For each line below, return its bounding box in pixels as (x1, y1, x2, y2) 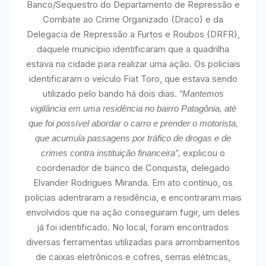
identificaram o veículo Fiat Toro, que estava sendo (28, 73, 237, 84)
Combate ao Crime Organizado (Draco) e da (43, 14, 223, 25)
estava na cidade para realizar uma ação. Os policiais (26, 58, 240, 69)
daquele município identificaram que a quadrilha (37, 43, 229, 55)
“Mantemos (176, 88, 224, 99)
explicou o (180, 147, 225, 159)
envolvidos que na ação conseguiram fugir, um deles (26, 207, 240, 218)
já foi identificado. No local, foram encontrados (37, 221, 229, 233)
